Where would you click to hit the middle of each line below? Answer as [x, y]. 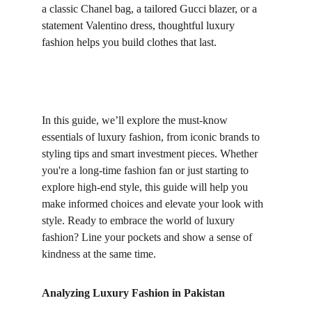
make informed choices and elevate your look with [154, 204]
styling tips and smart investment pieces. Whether [151, 154]
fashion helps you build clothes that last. [129, 42]
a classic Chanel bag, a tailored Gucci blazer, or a [151, 9]
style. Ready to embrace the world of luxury [140, 220]
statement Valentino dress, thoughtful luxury [140, 25]
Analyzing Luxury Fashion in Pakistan [133, 293]
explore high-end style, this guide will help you [146, 187]
